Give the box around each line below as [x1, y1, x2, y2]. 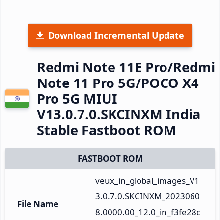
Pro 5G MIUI [37, 89, 117, 108]
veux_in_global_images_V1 [95, 174, 199, 186]
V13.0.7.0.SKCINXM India [37, 105, 200, 123]
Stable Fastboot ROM [37, 120, 176, 139]
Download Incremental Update [48, 29, 184, 41]
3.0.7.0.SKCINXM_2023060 [95, 190, 200, 202]
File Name [17, 198, 58, 210]
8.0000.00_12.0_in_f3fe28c [95, 206, 200, 218]
